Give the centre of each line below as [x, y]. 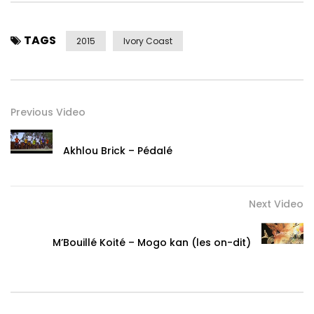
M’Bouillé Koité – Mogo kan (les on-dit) [152, 243]
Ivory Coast [148, 41]
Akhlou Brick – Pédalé [118, 151]
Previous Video [48, 112]
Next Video [276, 204]
